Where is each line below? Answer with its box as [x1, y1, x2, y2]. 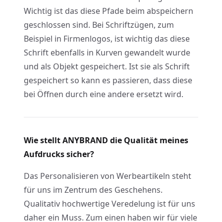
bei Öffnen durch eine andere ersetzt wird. [24, 89, 183, 100]
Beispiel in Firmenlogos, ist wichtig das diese [24, 33, 190, 44]
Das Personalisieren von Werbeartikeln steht [24, 170, 191, 181]
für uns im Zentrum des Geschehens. [24, 184, 163, 195]
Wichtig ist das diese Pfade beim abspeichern [24, 5, 193, 16]
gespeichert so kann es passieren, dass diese [24, 75, 192, 86]
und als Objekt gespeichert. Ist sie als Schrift [24, 61, 190, 72]
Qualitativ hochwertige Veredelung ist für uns [24, 198, 195, 209]
